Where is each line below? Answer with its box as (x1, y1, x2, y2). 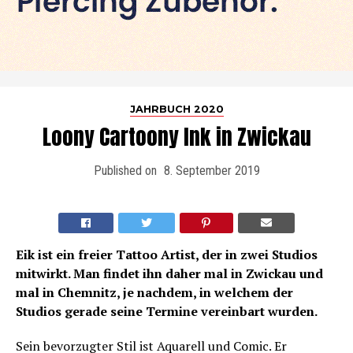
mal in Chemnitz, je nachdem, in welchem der (16, 283, 293, 301)
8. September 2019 (163, 162, 260, 178)
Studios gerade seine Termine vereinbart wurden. (16, 302, 318, 320)
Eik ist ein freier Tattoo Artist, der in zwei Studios (16, 245, 318, 263)
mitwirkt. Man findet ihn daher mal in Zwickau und (16, 264, 323, 282)
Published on (93, 162, 157, 178)
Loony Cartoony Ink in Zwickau (42, 120, 311, 153)
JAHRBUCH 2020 (129, 102, 224, 115)
